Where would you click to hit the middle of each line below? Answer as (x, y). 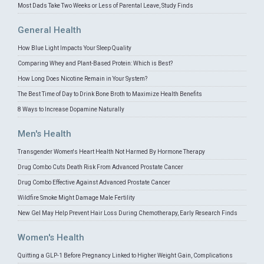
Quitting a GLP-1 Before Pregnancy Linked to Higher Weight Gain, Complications (125, 256)
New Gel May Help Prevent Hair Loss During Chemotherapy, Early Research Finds (128, 213)
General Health (49, 30)
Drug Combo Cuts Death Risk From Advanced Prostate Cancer (100, 167)
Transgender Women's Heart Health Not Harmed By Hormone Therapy (111, 152)
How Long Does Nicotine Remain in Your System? (82, 79)
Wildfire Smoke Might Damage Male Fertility (76, 198)
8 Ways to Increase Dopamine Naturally (71, 110)
